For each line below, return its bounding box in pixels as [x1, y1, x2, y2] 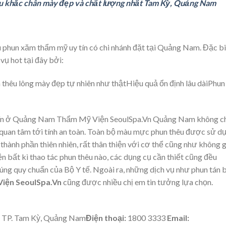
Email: [167, 212, 189, 222]
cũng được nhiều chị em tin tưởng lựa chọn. [62, 177, 213, 187]
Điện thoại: [86, 212, 128, 222]
